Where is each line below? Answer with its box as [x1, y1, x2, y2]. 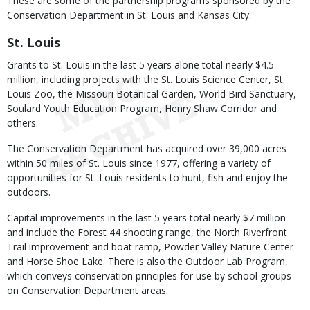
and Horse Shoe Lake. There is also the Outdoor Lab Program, [7, 255, 288, 268]
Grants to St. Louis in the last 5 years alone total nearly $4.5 [7, 58, 274, 71]
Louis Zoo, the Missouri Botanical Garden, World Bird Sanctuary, [7, 87, 296, 100]
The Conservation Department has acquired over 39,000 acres [7, 142, 286, 155]
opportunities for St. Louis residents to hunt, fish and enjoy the [7, 171, 288, 184]
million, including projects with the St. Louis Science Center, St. [7, 73, 285, 86]
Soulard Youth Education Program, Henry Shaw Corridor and [7, 102, 277, 115]
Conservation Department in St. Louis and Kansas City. [7, 8, 251, 21]
